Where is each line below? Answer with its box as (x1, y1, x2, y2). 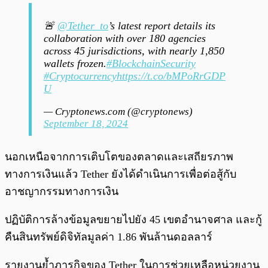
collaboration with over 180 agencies (44, 32, 206, 45)
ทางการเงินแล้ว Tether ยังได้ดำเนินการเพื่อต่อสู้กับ (5, 168, 236, 181)
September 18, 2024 (44, 118, 128, 130)
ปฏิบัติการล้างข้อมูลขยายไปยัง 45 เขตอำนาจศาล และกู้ (5, 214, 262, 226)
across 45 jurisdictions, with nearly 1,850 (44, 45, 224, 57)
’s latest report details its (108, 20, 215, 32)
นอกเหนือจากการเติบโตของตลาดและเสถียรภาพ (5, 151, 233, 163)
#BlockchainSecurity (106, 57, 196, 70)
